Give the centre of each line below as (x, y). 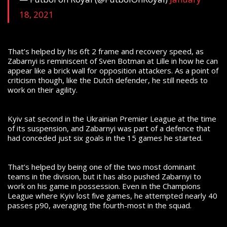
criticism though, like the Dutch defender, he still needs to (108, 80)
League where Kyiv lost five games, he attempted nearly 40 (112, 196)
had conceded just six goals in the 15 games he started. (105, 138)
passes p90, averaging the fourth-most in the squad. (100, 205)
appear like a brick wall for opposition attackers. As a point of (113, 71)
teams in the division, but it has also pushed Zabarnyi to (104, 177)
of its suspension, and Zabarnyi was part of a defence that (109, 128)
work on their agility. (43, 90)
